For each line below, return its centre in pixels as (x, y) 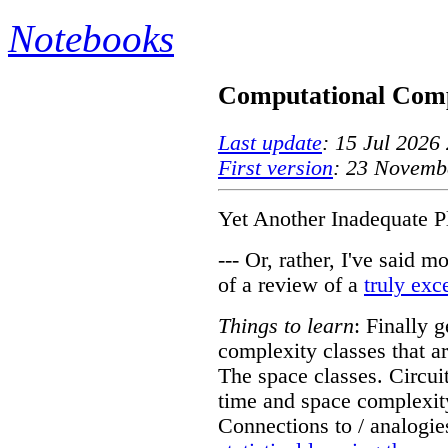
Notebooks (91, 38)
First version (275, 167)
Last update (270, 142)
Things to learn (286, 325)
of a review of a (291, 284)
